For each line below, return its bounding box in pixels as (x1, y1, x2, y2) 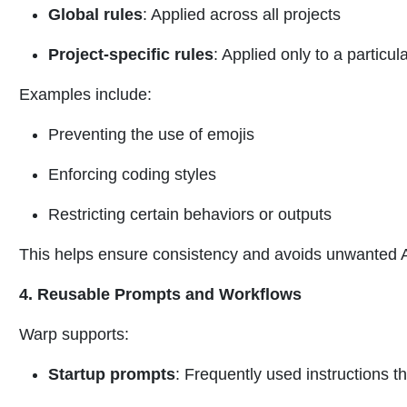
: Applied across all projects (143, 5, 341, 25)
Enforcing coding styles (48, 165, 216, 184)
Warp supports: (19, 325, 129, 344)
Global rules (48, 5, 143, 25)
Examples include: (19, 85, 152, 104)
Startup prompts (48, 365, 175, 384)
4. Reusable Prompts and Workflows (19, 285, 302, 304)
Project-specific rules (48, 45, 213, 65)
